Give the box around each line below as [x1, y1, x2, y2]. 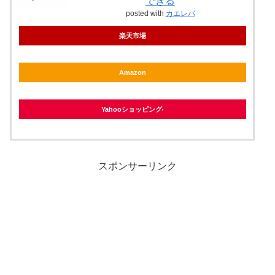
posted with [125, 9, 166, 18]
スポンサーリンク [98, 161, 177, 172]
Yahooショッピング [101, 105, 163, 113]
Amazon [118, 68, 146, 76]
